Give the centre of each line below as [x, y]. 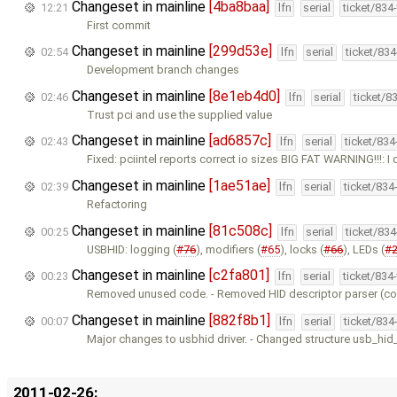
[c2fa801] [239, 276]
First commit [119, 25]
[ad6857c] [240, 141]
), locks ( [302, 249]
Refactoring [117, 205]
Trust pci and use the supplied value [180, 114]
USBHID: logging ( [132, 249]
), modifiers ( [229, 249]
